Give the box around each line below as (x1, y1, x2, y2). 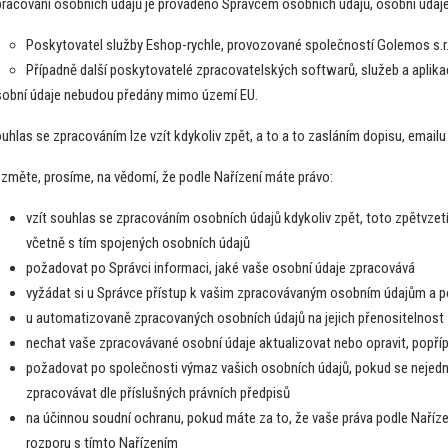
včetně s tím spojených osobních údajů (26, 233, 251, 252)
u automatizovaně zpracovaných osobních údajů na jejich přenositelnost (26, 308, 445, 327)
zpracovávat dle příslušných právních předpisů (26, 383, 291, 402)
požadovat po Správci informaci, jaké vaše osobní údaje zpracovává (26, 258, 416, 277)
